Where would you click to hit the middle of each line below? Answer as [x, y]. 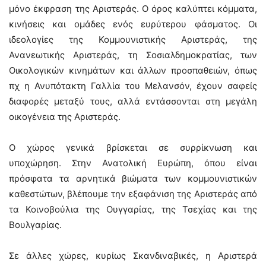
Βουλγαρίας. [35, 225]
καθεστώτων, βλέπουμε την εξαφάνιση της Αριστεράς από [133, 194]
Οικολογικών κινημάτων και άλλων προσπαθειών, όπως [133, 71]
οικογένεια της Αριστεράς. [65, 117]
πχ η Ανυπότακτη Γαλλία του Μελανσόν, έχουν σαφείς [133, 86]
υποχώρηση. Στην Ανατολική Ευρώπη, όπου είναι [133, 163]
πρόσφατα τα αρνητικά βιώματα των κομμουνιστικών [133, 179]
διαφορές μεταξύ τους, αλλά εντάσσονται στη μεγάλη [133, 102]
